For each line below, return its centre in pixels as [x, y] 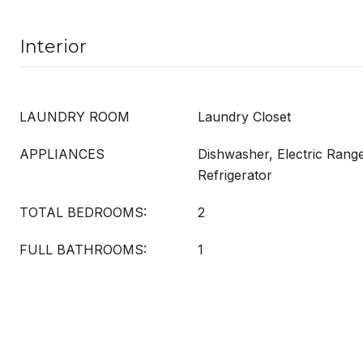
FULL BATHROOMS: [83, 250]
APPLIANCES [62, 154]
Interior [53, 47]
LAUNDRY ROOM [75, 117]
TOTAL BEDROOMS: [83, 212]
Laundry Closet [244, 117]
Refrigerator [235, 175]
